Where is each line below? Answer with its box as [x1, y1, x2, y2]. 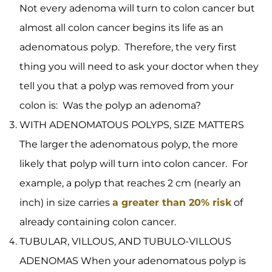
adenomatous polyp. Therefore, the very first [19, 41, 237, 53]
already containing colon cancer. [19, 216, 176, 228]
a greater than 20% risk [112, 197, 231, 208]
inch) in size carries [19, 197, 112, 208]
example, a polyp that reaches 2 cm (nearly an [19, 177, 241, 189]
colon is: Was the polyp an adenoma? [19, 100, 201, 111]
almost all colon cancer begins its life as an [19, 22, 223, 33]
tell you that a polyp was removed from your [19, 80, 234, 92]
